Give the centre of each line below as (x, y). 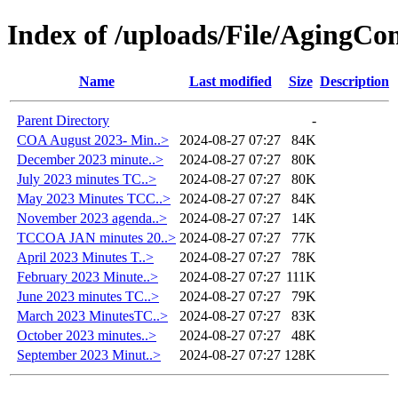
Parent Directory (63, 120)
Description (354, 81)
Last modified (230, 81)
